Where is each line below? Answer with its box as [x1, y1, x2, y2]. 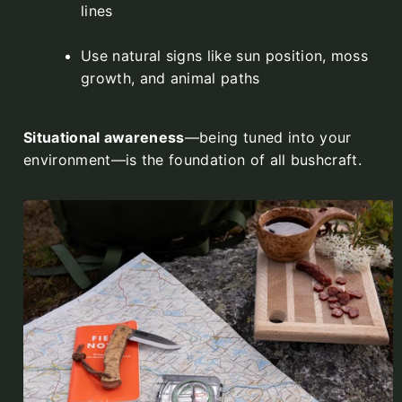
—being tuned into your [184, 128, 352, 147]
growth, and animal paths [81, 69, 260, 88]
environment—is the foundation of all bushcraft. [23, 151, 363, 170]
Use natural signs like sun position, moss [81, 47, 369, 66]
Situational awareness [23, 128, 185, 147]
